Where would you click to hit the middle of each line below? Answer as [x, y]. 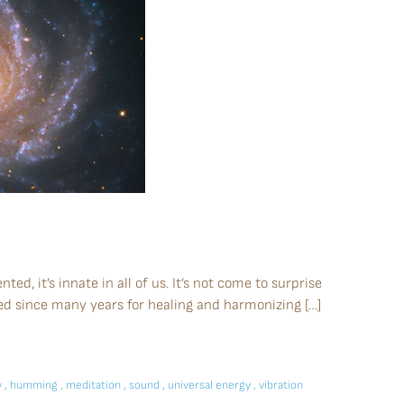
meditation [95, 385]
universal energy [211, 385]
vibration [281, 385]
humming [35, 385]
